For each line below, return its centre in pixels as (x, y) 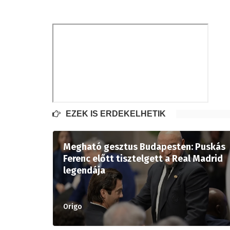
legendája (84, 170)
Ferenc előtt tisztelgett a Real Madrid (143, 159)
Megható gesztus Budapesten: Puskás (144, 147)
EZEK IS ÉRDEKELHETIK (116, 114)
